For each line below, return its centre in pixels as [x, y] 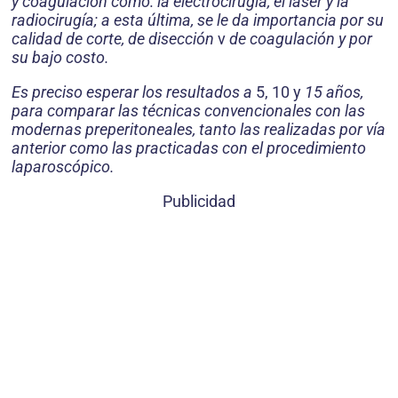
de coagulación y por [301, 39]
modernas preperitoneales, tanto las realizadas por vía [199, 129]
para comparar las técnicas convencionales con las [188, 111]
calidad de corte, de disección [115, 39]
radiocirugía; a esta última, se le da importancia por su [198, 20]
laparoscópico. [63, 167]
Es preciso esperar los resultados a [134, 92]
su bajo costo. [60, 57]
